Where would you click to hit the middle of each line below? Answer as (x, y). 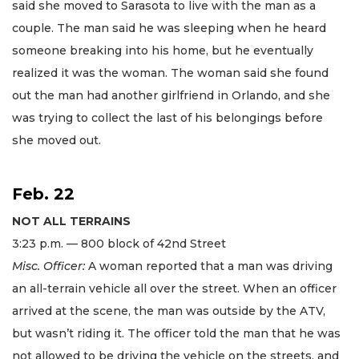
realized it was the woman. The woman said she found (170, 73)
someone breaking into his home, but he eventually (163, 51)
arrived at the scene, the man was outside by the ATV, (169, 311)
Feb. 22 (43, 194)
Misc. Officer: (48, 266)
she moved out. (56, 141)
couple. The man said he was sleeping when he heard (169, 28)
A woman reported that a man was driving (209, 266)
